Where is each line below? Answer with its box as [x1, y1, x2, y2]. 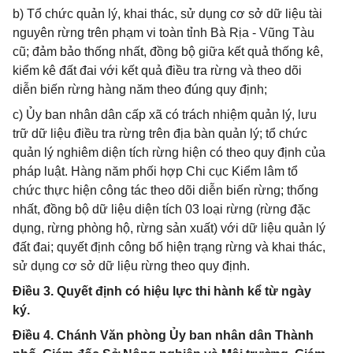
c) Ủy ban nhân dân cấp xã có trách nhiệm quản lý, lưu [13, 108, 317, 121]
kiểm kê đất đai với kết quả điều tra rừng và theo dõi [13, 64, 302, 77]
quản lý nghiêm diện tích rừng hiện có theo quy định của [13, 146, 325, 159]
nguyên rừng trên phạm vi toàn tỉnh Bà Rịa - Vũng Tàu [13, 26, 314, 39]
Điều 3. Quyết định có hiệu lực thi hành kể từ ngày [13, 284, 311, 298]
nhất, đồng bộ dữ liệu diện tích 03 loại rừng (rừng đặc [13, 203, 310, 216]
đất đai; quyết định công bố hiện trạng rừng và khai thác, [13, 240, 325, 254]
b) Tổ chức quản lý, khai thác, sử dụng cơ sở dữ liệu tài [13, 7, 322, 20]
